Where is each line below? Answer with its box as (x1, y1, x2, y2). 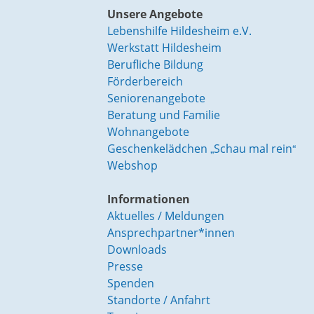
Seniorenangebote (107, 90, 205, 107)
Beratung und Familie (107, 107, 220, 123)
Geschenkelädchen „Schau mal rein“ (107, 141, 296, 157)
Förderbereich (107, 74, 183, 90)
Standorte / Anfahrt (107, 292, 210, 308)
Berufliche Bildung (107, 57, 203, 73)
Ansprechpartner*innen (107, 225, 235, 241)
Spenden (107, 275, 154, 292)
